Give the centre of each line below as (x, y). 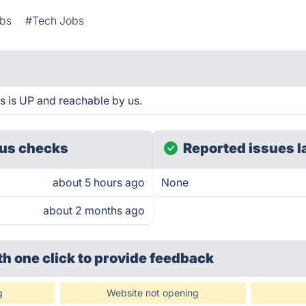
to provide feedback (146, 258)
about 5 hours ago (99, 182)
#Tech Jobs (55, 20)
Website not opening (153, 293)
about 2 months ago (94, 210)
